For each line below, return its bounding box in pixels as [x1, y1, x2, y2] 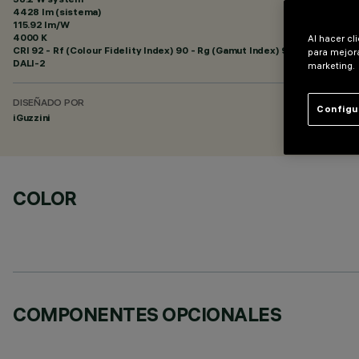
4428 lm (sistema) [13, 6, 102, 18]
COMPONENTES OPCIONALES [13, 302, 282, 326]
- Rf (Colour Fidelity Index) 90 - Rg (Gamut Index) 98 [43, 44, 294, 56]
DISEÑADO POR [13, 99, 85, 109]
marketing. [308, 60, 355, 71]
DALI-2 [13, 57, 46, 69]
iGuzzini [13, 111, 51, 123]
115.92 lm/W [13, 18, 70, 30]
